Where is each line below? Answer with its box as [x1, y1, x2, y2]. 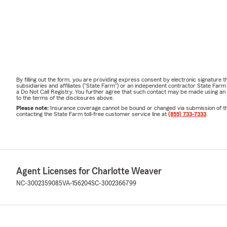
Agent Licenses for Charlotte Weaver [16, 166, 162, 176]
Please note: [16, 104, 50, 111]
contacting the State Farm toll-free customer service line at [16, 110, 168, 117]
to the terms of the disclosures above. [16, 94, 114, 101]
